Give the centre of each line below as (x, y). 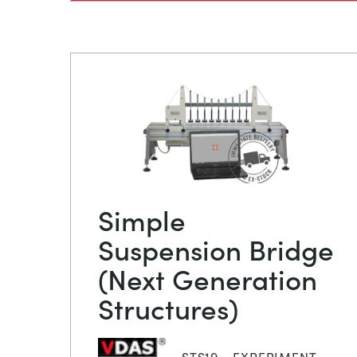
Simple (142, 218)
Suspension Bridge (216, 248)
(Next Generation (208, 277)
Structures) (168, 307)
